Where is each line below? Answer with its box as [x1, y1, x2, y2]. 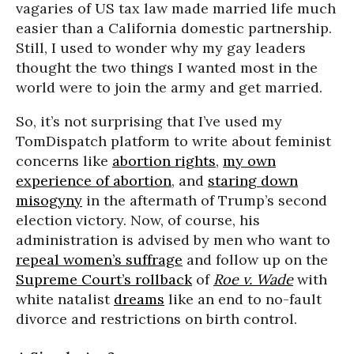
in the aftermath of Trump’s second [82, 190, 327, 209]
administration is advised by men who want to [16, 230, 330, 249]
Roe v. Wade [213, 269, 293, 288]
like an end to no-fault [164, 289, 322, 308]
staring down [208, 171, 298, 190]
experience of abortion [16, 171, 171, 190]
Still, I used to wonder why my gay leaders [16, 38, 306, 57]
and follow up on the [183, 250, 328, 269]
